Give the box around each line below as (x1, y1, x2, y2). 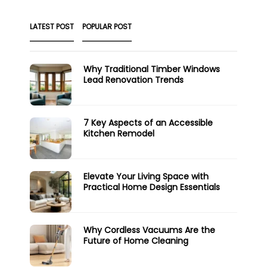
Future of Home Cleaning (83, 234, 188, 247)
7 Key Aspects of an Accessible (83, 116, 213, 129)
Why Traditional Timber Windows (83, 63, 220, 75)
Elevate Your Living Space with (83, 170, 209, 182)
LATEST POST (30, 21, 74, 32)
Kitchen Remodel (83, 127, 154, 139)
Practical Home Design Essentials (83, 181, 220, 193)
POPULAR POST (82, 21, 132, 32)
